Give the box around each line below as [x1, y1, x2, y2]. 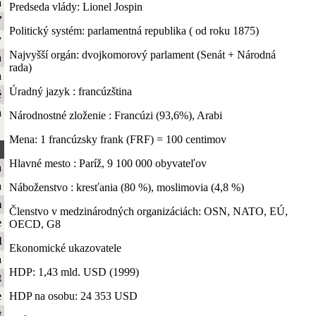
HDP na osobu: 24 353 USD [9, 289, 138, 302]
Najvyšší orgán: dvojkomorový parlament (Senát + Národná [9, 48, 276, 61]
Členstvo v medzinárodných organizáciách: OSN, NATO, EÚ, [9, 205, 288, 217]
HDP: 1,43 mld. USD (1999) [9, 265, 139, 278]
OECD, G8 [9, 217, 61, 230]
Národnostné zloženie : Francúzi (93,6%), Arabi [9, 109, 222, 121]
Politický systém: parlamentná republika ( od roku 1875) [9, 24, 259, 37]
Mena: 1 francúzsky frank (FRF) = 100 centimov [9, 133, 226, 145]
